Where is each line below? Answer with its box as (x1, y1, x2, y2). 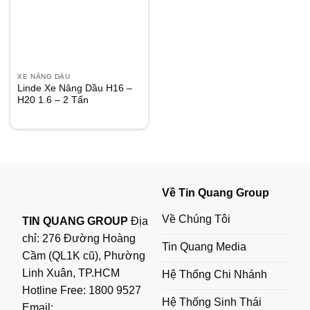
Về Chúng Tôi (161, 212, 230, 225)
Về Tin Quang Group (161, 186, 269, 199)
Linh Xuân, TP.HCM (22, 266, 120, 279)
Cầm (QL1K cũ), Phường (22, 249, 146, 262)
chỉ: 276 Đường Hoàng (22, 232, 136, 244)
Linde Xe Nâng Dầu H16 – (17, 83, 133, 94)
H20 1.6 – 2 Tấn (17, 95, 89, 106)
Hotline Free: (22, 284, 89, 296)
